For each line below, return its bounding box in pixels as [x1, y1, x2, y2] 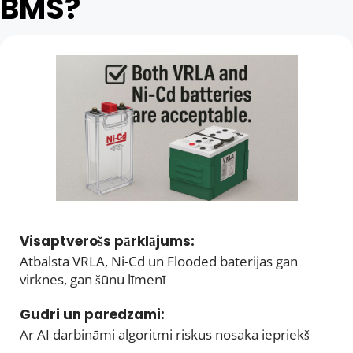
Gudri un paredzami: [20, 304, 168, 324]
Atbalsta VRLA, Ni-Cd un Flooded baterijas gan [20, 251, 298, 270]
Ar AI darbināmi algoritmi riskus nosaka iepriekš [20, 325, 310, 344]
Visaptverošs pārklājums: [20, 231, 198, 251]
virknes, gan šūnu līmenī [20, 269, 165, 288]
